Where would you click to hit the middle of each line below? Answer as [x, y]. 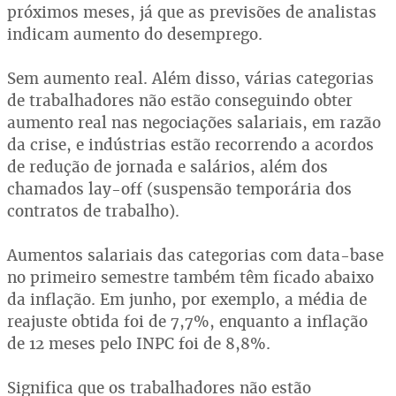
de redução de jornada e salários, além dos [168, 167]
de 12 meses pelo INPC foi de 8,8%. [139, 343]
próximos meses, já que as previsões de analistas [192, 12]
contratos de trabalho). [93, 211]
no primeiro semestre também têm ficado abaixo [190, 277]
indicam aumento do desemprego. [135, 34]
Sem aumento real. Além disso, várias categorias [190, 78]
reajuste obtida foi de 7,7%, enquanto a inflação [187, 321]
